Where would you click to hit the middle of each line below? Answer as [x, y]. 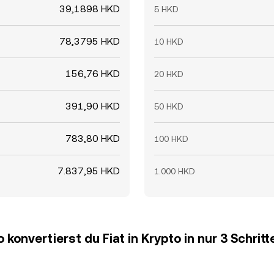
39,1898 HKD [90, 9]
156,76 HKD [93, 74]
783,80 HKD [93, 139]
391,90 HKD [93, 106]
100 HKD [171, 139]
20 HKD [169, 74]
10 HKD [169, 42]
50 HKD [169, 106]
